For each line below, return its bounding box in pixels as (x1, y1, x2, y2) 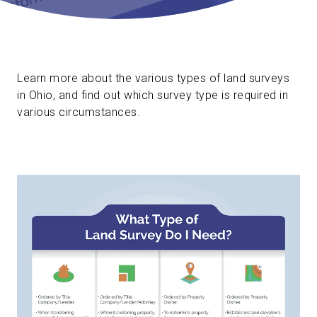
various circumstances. (17, 105, 140, 119)
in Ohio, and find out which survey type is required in (17, 88, 288, 102)
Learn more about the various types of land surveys (17, 71, 289, 85)
